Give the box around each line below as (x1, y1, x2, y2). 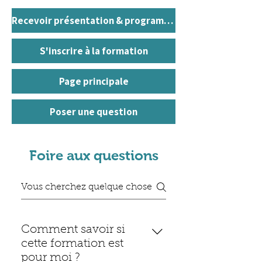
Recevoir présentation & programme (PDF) (164, 13, 174, 27)
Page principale (58, 74, 129, 88)
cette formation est (21, 237, 123, 250)
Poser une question (50, 105, 137, 118)
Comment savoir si (21, 223, 125, 236)
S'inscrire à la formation (39, 44, 148, 57)
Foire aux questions (29, 147, 158, 163)
